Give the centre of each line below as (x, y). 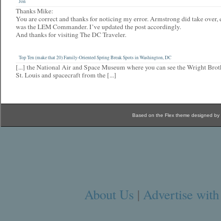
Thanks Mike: (35, 11)
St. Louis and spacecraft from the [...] (66, 75)
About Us (109, 194)
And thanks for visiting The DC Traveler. (71, 35)
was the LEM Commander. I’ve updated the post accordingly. (98, 27)
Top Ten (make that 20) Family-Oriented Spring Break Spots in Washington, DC (95, 57)
